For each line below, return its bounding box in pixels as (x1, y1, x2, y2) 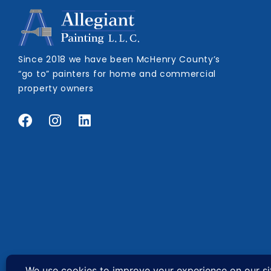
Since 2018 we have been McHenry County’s (18, 53, 221, 65)
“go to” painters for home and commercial (18, 67, 217, 80)
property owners (18, 82, 94, 94)
